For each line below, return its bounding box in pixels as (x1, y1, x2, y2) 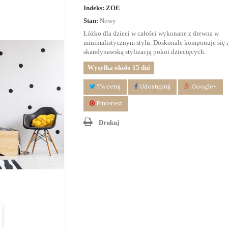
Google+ (189, 82, 217, 91)
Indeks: (83, 4, 104, 12)
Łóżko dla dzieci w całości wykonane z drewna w (83, 30, 219, 38)
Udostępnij (137, 82, 170, 91)
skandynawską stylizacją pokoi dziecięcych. (83, 48, 206, 56)
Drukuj (98, 119, 119, 127)
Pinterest (94, 99, 122, 107)
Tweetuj (95, 82, 121, 91)
